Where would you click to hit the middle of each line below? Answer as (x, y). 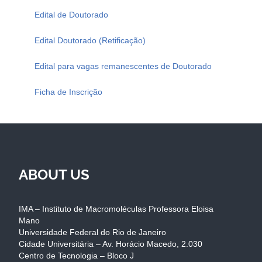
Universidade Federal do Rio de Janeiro (92, 232)
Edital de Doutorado (71, 14)
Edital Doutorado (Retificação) (90, 40)
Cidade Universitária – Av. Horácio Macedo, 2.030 (111, 244)
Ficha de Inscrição (68, 92)
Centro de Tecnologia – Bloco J (76, 255)
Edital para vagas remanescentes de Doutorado (123, 66)
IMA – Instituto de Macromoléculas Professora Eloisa (116, 208)
